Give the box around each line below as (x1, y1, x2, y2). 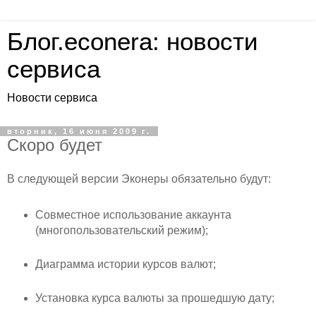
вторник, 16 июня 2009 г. (7, 127, 151, 135)
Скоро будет (7, 135, 102, 154)
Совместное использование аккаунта (35, 208, 231, 221)
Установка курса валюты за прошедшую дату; (35, 291, 274, 304)
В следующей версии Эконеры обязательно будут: (7, 172, 271, 185)
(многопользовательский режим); (35, 224, 208, 236)
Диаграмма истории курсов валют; (35, 257, 216, 270)
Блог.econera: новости (7, 28, 258, 55)
